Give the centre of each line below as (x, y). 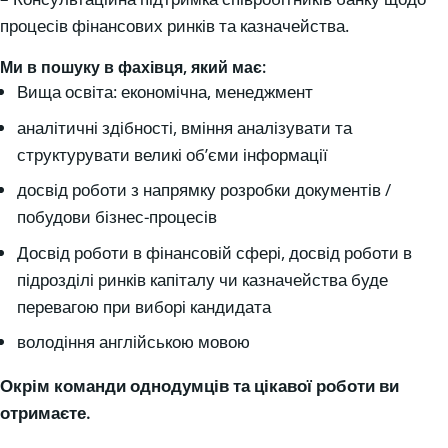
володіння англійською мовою (133, 342)
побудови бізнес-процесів (117, 217)
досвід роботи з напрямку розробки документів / (204, 190)
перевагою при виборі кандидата (144, 306)
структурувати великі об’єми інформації (172, 154)
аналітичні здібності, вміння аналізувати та (184, 127)
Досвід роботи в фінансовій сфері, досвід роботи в (214, 252)
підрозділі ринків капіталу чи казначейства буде (202, 279)
